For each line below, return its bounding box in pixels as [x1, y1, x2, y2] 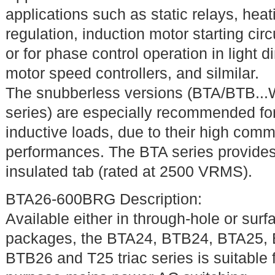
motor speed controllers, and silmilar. [6, 65, 259, 82]
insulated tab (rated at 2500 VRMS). [6, 163, 252, 180]
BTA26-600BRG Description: [6, 191, 202, 207]
